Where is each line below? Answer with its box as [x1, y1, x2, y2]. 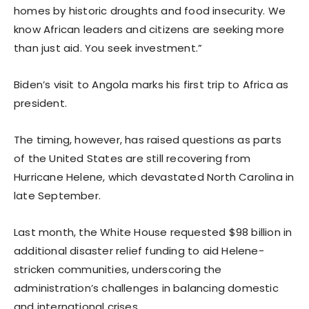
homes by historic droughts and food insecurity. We [14, 3, 286, 18]
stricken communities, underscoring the [14, 261, 222, 277]
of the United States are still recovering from [14, 150, 251, 166]
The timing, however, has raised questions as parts [14, 132, 282, 147]
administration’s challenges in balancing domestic [14, 280, 279, 295]
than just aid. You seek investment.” [14, 40, 203, 55]
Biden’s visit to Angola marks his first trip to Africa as [14, 77, 289, 92]
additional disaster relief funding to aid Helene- [14, 243, 264, 258]
